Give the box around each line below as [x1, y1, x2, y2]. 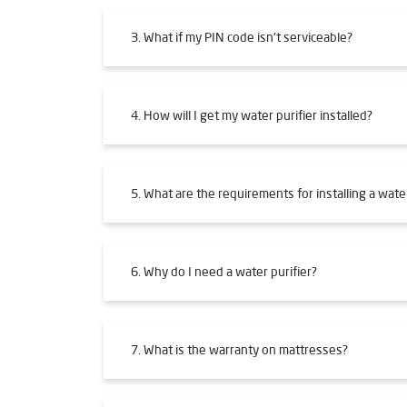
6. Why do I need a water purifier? [131, 263, 317, 281]
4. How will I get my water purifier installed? [131, 107, 372, 124]
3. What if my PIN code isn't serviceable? [131, 29, 352, 46]
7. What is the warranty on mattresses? [131, 342, 348, 359]
